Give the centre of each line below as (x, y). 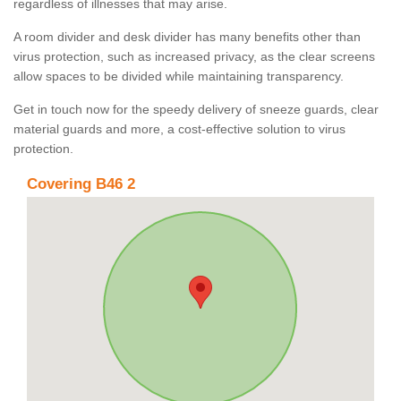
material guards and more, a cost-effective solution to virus (179, 129)
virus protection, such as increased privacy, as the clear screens (194, 57)
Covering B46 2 (81, 184)
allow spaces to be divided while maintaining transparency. (180, 77)
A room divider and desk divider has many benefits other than (187, 37)
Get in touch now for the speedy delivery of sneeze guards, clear (196, 110)
